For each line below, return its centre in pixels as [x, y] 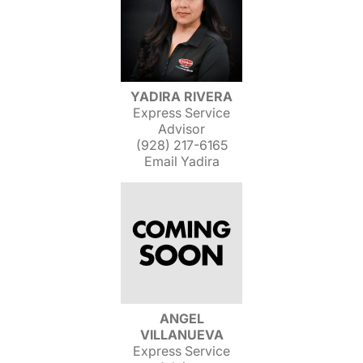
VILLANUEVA [181, 335]
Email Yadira [181, 161]
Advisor [181, 129]
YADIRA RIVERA [181, 96]
